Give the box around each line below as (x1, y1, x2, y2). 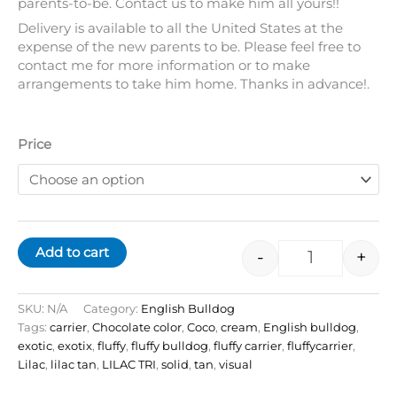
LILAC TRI (102, 357, 156, 372)
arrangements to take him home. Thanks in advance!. (18, 76, 370, 93)
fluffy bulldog (131, 339, 208, 354)
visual (219, 357, 253, 372)
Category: (83, 301, 141, 316)
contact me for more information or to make (18, 58, 310, 74)
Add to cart (35, 244, 109, 261)
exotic (18, 339, 52, 354)
